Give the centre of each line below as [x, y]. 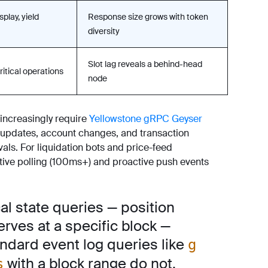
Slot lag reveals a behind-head [145, 64]
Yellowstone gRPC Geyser [146, 118]
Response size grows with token [148, 16]
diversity [104, 31]
